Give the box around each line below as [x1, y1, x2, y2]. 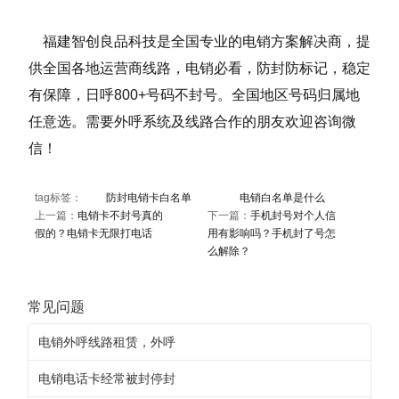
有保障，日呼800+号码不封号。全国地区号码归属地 [28, 87, 360, 103]
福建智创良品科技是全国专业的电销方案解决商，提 [28, 34, 370, 50]
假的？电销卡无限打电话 [34, 227, 152, 240]
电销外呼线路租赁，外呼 [37, 334, 175, 349]
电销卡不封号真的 [77, 209, 163, 223]
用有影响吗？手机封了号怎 [207, 227, 336, 240]
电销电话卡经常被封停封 [37, 370, 175, 386]
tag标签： [34, 191, 106, 205]
